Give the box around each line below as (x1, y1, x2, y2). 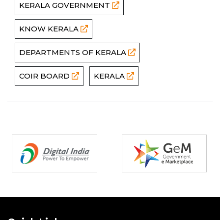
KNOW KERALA (19, 24, 81, 34)
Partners (7, 126, 29, 133)
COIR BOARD (19, 71, 72, 81)
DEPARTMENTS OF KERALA (19, 48, 128, 57)
